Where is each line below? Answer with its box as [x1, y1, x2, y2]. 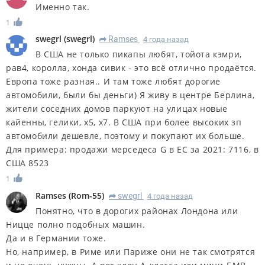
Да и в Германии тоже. [6, 232, 106, 244]
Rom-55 [71, 190, 102, 202]
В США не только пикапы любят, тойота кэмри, [35, 49, 242, 60]
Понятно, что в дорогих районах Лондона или [35, 205, 238, 217]
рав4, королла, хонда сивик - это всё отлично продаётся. [6, 62, 257, 74]
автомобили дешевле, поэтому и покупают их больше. [6, 130, 245, 142]
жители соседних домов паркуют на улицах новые [6, 103, 228, 115]
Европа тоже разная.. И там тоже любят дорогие [6, 76, 221, 88]
